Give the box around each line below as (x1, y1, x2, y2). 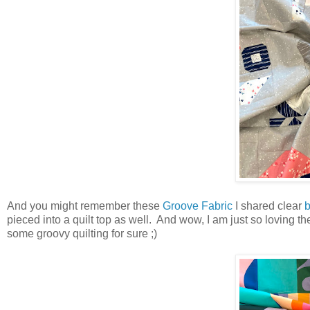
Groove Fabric (163, 199, 232, 212)
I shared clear (232, 199, 304, 212)
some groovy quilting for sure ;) (7, 227, 160, 239)
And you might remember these (7, 199, 163, 212)
